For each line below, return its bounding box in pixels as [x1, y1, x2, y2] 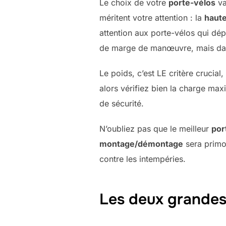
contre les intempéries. [99, 154, 186, 164]
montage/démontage [99, 139, 183, 149]
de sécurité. [99, 98, 144, 109]
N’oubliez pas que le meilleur [99, 124, 211, 134]
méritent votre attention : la [99, 13, 204, 23]
